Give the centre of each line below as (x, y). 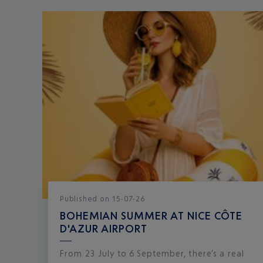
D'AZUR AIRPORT (104, 228)
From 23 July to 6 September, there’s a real (152, 253)
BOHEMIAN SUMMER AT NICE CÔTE (151, 215)
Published (80, 198)
